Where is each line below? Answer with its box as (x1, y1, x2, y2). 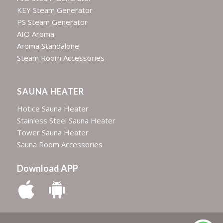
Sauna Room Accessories (16, 139, 103, 149)
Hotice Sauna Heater (16, 103, 89, 113)
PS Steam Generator (16, 17, 88, 27)
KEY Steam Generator (16, 5, 93, 15)
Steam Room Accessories (16, 53, 105, 63)
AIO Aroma (16, 29, 54, 39)
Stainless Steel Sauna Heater (16, 115, 115, 125)
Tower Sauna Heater (16, 127, 89, 137)
